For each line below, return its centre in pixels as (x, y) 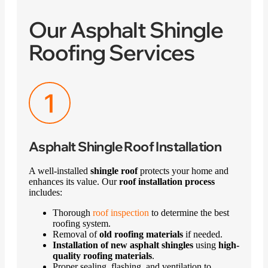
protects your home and (183, 170)
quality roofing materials (102, 255)
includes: (45, 192)
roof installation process (167, 181)
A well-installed (60, 170)
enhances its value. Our (74, 181)
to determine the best (189, 212)
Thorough (73, 212)
